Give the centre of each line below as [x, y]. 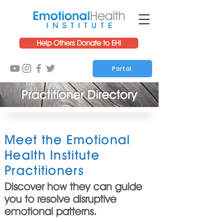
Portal [122, 68]
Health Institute [52, 155]
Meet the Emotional [67, 139]
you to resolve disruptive [60, 199]
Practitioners [44, 170]
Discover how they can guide [73, 187]
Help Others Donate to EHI [79, 43]
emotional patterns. [54, 211]
